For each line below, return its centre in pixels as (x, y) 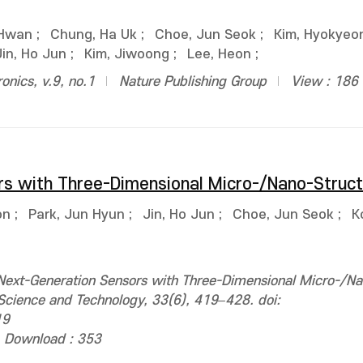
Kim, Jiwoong (127, 54)
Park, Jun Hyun (77, 215)
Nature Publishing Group (193, 82)
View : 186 (325, 82)
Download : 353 (53, 340)
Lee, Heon (219, 54)
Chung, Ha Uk (94, 35)
